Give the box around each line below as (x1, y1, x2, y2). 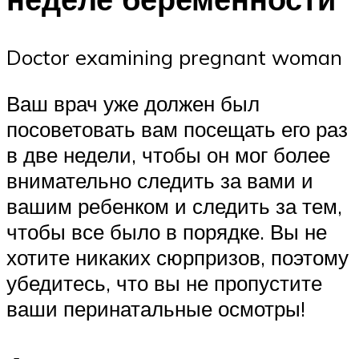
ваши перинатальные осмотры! (6, 295, 305, 321)
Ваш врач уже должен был (6, 90, 260, 116)
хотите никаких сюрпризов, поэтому (6, 244, 349, 270)
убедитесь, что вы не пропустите (6, 269, 322, 296)
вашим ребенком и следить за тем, (6, 192, 342, 219)
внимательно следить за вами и (6, 167, 313, 193)
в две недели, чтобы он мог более (6, 141, 330, 167)
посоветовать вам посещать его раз (6, 115, 348, 142)
